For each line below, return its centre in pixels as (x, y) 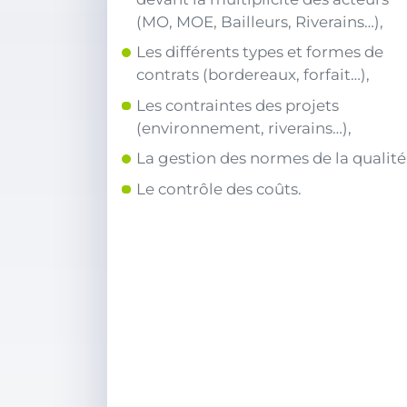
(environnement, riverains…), (244, 128)
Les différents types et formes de (260, 52)
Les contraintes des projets (238, 105)
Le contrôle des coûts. (219, 189)
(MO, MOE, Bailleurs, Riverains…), (260, 22)
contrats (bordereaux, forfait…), (253, 75)
